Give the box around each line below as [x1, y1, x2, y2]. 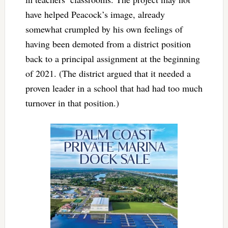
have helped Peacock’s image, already [25, 8, 165, 20]
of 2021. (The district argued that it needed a [25, 67, 191, 79]
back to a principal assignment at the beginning [25, 52, 200, 65]
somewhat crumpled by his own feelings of [25, 22, 183, 35]
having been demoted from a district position [25, 37, 191, 50]
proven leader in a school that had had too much [25, 81, 203, 94]
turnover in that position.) [25, 96, 119, 109]
